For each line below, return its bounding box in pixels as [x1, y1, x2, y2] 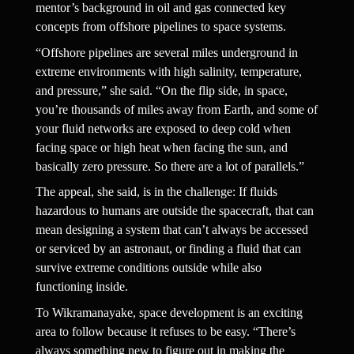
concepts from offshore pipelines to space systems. [35, 19, 286, 33]
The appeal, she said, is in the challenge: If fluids [35, 185, 277, 199]
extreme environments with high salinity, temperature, [35, 64, 302, 78]
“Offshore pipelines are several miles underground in [35, 45, 298, 59]
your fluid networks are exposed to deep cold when [35, 121, 291, 135]
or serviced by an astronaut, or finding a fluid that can [35, 242, 301, 256]
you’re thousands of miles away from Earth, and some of [35, 102, 318, 116]
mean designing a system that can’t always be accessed [35, 223, 308, 237]
